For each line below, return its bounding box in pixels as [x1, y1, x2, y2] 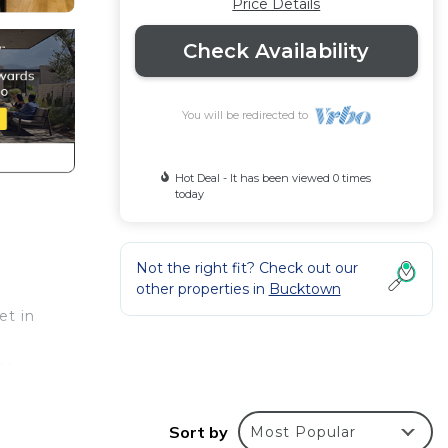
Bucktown [268, 280, 341, 298]
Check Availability [183, 39, 370, 63]
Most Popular [250, 423, 356, 442]
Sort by [169, 422, 228, 443]
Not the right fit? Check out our [135, 259, 358, 277]
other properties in [135, 280, 269, 298]
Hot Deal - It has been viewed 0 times [175, 171, 372, 185]
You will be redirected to [181, 108, 314, 122]
